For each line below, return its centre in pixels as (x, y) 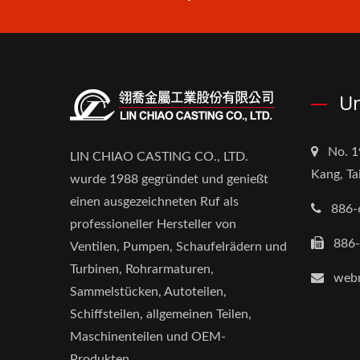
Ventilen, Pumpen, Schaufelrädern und (178, 247)
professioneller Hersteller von (153, 225)
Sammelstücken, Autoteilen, (148, 292)
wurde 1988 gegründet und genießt (169, 180)
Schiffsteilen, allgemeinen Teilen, (161, 315)
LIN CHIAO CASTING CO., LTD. (159, 157)
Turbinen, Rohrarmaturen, (142, 270)
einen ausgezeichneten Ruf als (154, 202)
